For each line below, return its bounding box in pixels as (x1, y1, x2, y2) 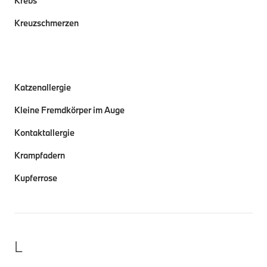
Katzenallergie (14, 82, 71, 93)
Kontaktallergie (14, 127, 74, 138)
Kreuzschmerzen (14, 17, 79, 29)
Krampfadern (14, 150, 65, 161)
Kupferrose (14, 172, 57, 184)
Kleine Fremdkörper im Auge (14, 104, 125, 116)
